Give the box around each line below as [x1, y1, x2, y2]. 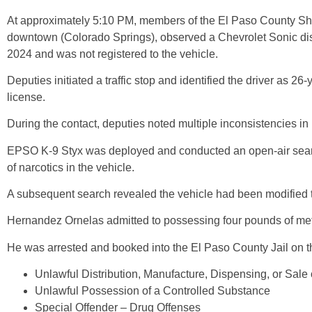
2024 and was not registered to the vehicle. [7, 47, 218, 60]
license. [7, 91, 45, 103]
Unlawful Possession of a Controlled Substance [35, 285, 270, 297]
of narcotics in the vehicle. [7, 161, 134, 173]
